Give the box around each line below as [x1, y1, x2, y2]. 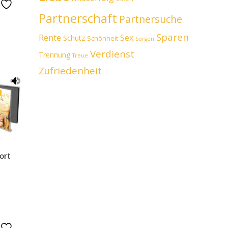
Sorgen [135, 35, 154, 42]
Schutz [63, 33, 85, 43]
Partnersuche [119, 12, 182, 26]
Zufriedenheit [39, 64, 102, 77]
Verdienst [90, 47, 134, 61]
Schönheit [87, 34, 118, 43]
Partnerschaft [39, 10, 117, 26]
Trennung [39, 50, 70, 60]
